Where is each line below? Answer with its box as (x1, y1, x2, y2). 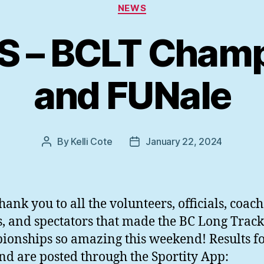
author (45, 151, 74, 163)
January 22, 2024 (146, 136, 223, 148)
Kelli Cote (71, 136, 113, 148)
